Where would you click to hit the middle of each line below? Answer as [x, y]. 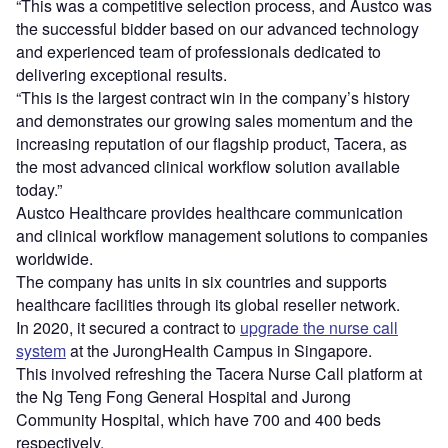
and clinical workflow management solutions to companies [222, 236]
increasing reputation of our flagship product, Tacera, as [211, 144]
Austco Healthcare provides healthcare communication [209, 213]
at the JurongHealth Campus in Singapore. [219, 351]
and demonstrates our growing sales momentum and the [214, 121]
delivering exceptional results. [121, 75]
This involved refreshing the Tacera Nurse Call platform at [219, 374]
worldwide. [54, 259]
